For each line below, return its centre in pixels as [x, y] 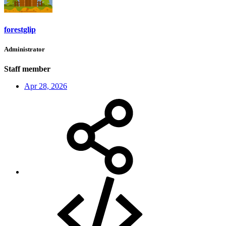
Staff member [27, 69]
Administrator [24, 49]
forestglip [20, 29]
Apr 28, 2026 [46, 86]
